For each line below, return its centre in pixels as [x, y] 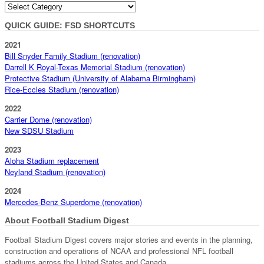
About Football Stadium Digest [67, 221]
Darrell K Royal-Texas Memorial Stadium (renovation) [95, 67]
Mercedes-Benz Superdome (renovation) [73, 202]
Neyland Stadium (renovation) [55, 172]
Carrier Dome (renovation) [48, 120]
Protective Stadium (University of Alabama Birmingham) [100, 78]
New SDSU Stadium [39, 131]
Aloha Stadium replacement [52, 161]
